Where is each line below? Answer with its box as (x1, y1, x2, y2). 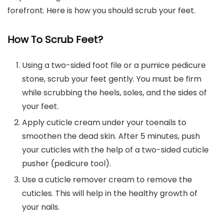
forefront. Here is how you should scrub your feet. (7, 5, 196, 17)
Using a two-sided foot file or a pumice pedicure (22, 60, 206, 71)
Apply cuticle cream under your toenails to (22, 117, 186, 129)
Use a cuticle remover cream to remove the (22, 174, 192, 186)
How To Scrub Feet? (7, 33, 103, 47)
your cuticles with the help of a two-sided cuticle (22, 144, 209, 156)
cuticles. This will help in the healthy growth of (22, 188, 197, 199)
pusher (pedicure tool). (22, 158, 111, 170)
